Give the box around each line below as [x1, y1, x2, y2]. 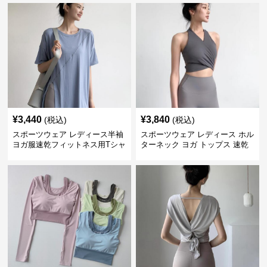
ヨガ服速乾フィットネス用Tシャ [13, 140, 126, 149]
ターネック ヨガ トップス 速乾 [140, 140, 249, 149]
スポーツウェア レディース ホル [140, 130, 254, 139]
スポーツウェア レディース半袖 [13, 130, 124, 139]
